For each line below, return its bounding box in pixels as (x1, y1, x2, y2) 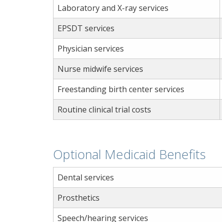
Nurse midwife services (57, 63, 143, 75)
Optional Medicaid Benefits (53, 145, 206, 163)
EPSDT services (57, 23, 114, 34)
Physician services (57, 43, 124, 55)
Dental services (57, 171, 114, 183)
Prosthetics (57, 192, 100, 203)
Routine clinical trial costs (57, 104, 151, 115)
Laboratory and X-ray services (57, 2, 168, 14)
